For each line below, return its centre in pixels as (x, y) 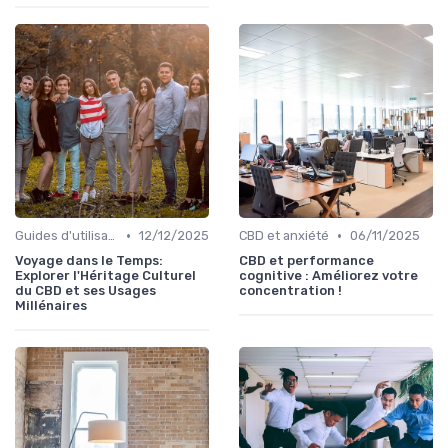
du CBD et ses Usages (85, 291)
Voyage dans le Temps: (89, 261)
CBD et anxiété (284, 236)
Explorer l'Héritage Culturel (105, 276)
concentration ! (290, 291)
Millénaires (51, 306)
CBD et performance (306, 261)
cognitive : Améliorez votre (328, 276)
